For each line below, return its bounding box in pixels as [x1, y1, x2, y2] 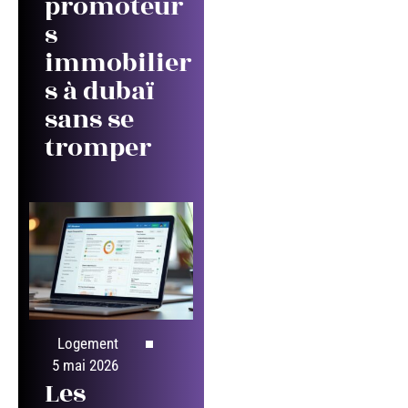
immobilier [45, 43, 191, 83]
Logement [57, 335, 118, 353]
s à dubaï [45, 71, 155, 111]
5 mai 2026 [52, 357, 118, 375]
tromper [45, 127, 151, 168]
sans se [45, 99, 134, 139]
